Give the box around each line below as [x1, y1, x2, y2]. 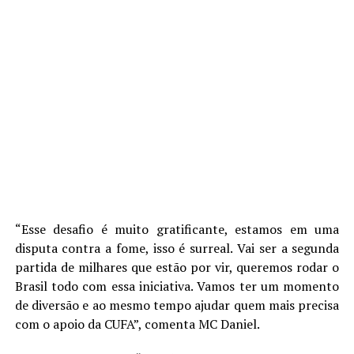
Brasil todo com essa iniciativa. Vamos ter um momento [14, 277, 340, 295]
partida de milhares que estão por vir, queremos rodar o [14, 258, 340, 276]
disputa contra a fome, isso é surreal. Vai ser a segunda [14, 239, 340, 257]
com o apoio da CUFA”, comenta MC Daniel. [14, 314, 260, 333]
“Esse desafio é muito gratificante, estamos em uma [14, 220, 340, 238]
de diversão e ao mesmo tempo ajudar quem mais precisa [14, 296, 340, 314]
